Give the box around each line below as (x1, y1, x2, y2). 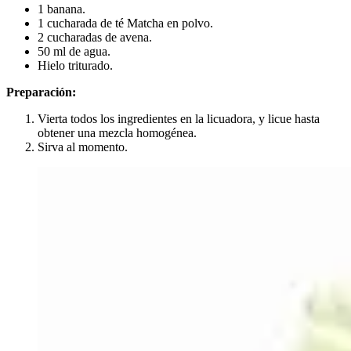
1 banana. (38, 2, 85, 16)
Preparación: (6, 85, 76, 100)
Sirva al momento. (38, 140, 128, 154)
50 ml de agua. (38, 45, 110, 59)
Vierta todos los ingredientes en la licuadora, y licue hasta (38, 112, 320, 126)
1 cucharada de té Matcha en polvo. (38, 16, 213, 31)
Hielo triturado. (38, 59, 113, 73)
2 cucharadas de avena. (38, 31, 152, 45)
